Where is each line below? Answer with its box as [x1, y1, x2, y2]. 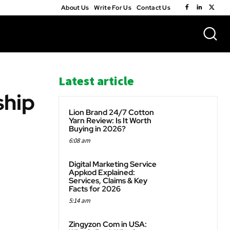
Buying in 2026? [69, 124, 126, 134]
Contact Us [137, 4, 170, 12]
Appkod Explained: [69, 167, 135, 178]
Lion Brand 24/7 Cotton [69, 107, 154, 118]
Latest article [59, 73, 134, 89]
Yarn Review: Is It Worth [69, 116, 151, 126]
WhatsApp [7, 146, 34, 154]
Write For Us [94, 4, 131, 12]
